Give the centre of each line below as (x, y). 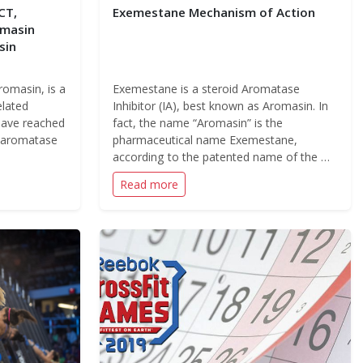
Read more (149, 184)
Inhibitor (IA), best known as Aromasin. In (220, 106)
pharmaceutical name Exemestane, (205, 140)
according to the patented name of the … (221, 157)
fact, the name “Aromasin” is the (197, 123)
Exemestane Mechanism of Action (214, 12)
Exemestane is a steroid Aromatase (206, 89)
